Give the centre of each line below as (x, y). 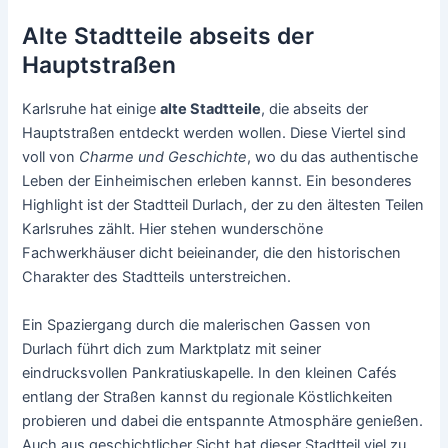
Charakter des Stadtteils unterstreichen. (157, 277)
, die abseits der (315, 109)
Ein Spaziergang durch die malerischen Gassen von (197, 324)
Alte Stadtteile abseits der (168, 36)
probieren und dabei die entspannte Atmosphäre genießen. (223, 420)
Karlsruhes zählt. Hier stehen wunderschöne (173, 229)
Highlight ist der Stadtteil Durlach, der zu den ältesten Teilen (223, 205)
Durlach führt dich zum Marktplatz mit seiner (172, 348)
